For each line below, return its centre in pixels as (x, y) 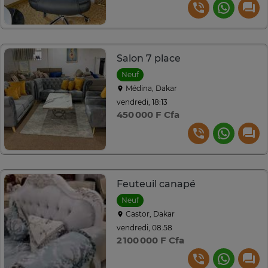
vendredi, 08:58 (144, 227)
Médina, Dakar (150, 89)
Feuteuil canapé (156, 184)
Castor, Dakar (149, 214)
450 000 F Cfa (148, 115)
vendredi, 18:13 (142, 102)
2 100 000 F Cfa (150, 240)
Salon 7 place (149, 59)
